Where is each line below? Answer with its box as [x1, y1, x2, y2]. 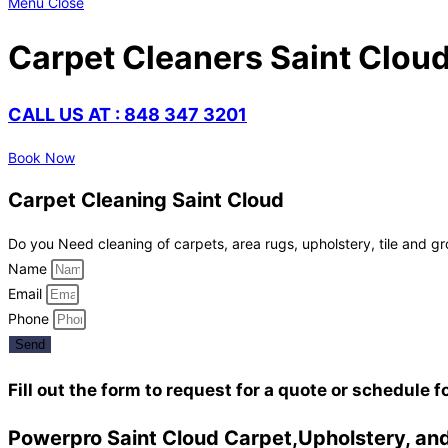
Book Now [8, 148, 75, 166]
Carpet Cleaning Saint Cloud [8, 188, 284, 213]
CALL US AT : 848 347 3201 [8, 103, 247, 125]
